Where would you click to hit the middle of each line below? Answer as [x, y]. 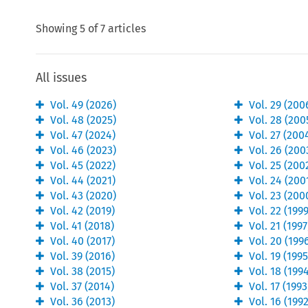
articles [126, 29]
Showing [57, 29]
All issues [62, 78]
